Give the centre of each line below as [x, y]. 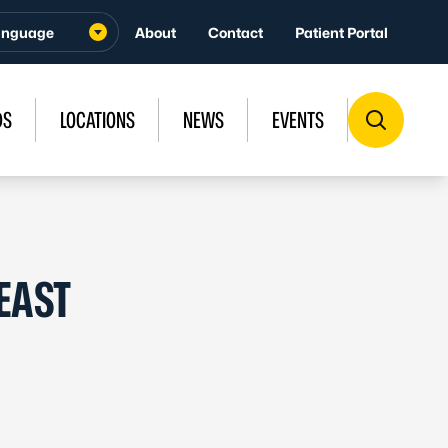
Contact [235, 32]
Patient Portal [341, 32]
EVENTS [298, 120]
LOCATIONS [97, 120]
